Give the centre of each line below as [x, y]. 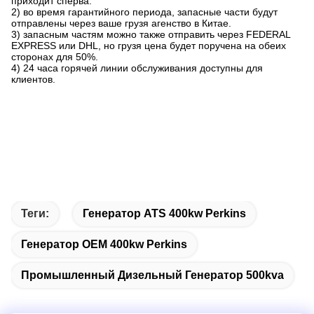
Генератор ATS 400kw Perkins [164, 214]
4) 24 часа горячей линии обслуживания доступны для [137, 68]
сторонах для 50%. [55, 57]
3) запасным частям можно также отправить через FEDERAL [151, 35]
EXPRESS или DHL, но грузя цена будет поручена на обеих [149, 46]
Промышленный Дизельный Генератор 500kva [152, 275]
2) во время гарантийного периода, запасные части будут [144, 12]
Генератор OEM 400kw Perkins [104, 245]
